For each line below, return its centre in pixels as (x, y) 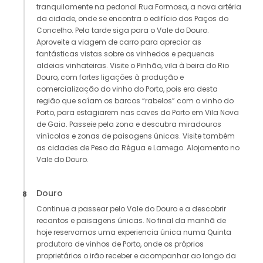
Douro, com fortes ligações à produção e (110, 77)
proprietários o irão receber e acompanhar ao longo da (136, 256)
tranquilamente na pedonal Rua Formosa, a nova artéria (139, 7)
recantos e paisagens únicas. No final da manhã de (131, 221)
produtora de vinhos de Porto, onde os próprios (120, 244)
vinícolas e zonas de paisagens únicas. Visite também (136, 136)
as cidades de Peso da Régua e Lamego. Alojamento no (138, 148)
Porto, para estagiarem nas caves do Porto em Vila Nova (138, 113)
